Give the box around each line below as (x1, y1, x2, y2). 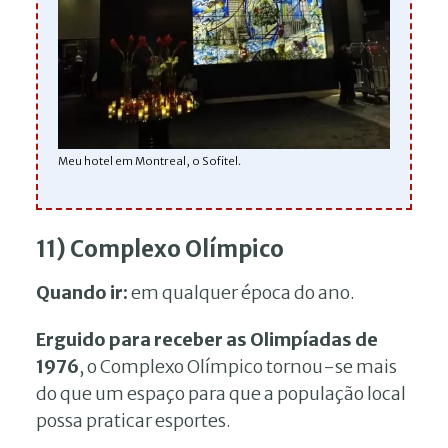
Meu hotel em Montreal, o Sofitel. (58, 153, 241, 168)
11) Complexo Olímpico (36, 234, 284, 263)
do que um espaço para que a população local (36, 381, 406, 405)
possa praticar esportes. (36, 408, 231, 432)
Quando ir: (36, 280, 131, 304)
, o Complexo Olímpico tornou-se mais (79, 354, 397, 378)
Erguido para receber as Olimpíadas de (36, 327, 378, 351)
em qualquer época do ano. (131, 280, 355, 304)
